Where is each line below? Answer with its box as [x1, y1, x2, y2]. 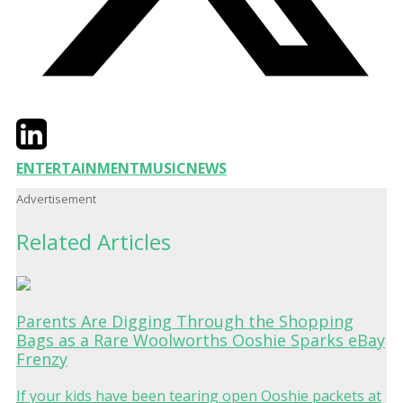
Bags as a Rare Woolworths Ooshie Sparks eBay [16, 329, 385, 352]
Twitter [15, 115, 65, 136]
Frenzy [16, 348, 67, 371]
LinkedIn [46, 115, 104, 136]
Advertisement [16, 190, 96, 207]
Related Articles [16, 227, 171, 257]
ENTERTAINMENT [16, 157, 139, 178]
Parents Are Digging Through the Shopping [16, 310, 354, 333]
